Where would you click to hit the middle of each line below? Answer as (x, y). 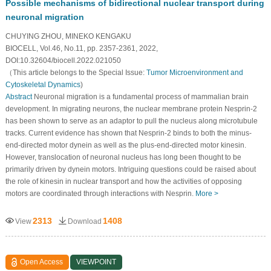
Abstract (18, 96)
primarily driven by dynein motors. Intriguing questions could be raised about (130, 169)
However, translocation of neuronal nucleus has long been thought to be (123, 157)
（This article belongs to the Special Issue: (76, 72)
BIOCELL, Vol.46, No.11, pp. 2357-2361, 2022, (81, 48)
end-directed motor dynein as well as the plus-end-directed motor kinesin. (126, 145)
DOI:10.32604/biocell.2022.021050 (63, 60)
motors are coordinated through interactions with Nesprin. (100, 193)
